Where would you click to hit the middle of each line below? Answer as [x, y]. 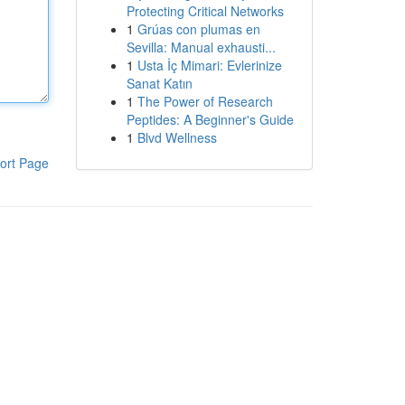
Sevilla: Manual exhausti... [201, 47]
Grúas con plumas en [198, 29]
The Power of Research [205, 101]
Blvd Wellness [177, 137]
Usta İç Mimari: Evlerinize [209, 65]
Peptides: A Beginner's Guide [210, 119]
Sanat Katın [159, 83]
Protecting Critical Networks [205, 11]
